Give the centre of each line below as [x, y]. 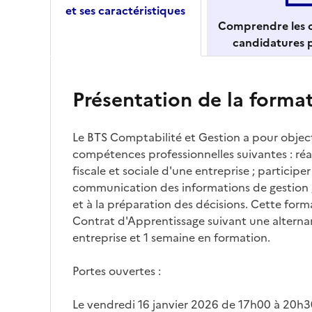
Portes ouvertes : [117, 271]
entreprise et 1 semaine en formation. [171, 238]
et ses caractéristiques [126, 10]
